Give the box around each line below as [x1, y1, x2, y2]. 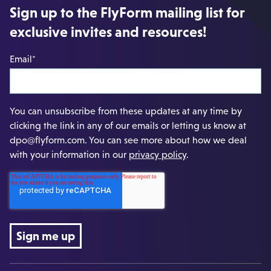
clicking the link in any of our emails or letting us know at [10, 120, 246, 131]
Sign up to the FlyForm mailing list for [10, 4, 245, 21]
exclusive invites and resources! [10, 24, 207, 41]
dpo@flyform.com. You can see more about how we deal [10, 134, 247, 146]
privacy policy [129, 149, 186, 160]
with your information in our [10, 149, 129, 160]
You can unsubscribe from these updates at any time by [10, 105, 242, 117]
